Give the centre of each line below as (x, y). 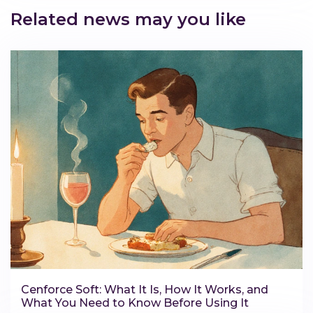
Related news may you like (128, 19)
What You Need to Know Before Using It (135, 303)
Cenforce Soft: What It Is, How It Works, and (145, 290)
